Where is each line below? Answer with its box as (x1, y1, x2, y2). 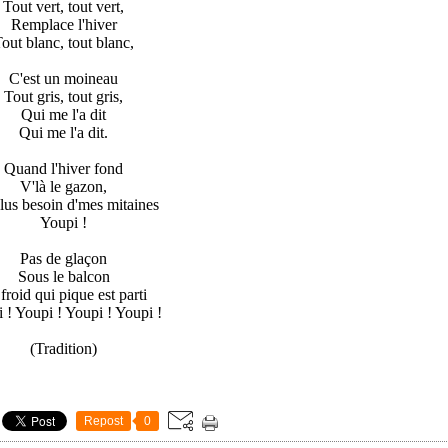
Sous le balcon (17, 268, 110, 286)
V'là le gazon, (20, 178, 107, 196)
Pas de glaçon (20, 250, 107, 268)
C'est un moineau (9, 70, 118, 88)
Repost (84, 414, 123, 429)
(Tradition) (30, 340, 97, 358)
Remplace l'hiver (10, 16, 117, 34)
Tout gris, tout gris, (4, 88, 123, 106)
